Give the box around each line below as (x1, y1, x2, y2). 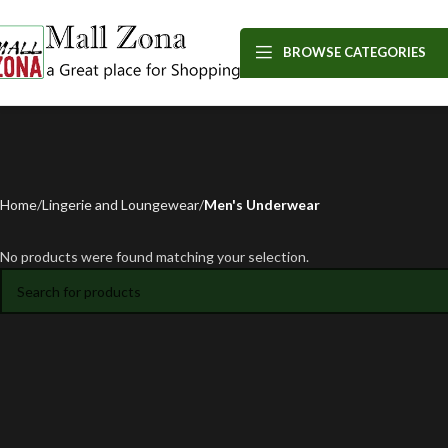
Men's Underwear (204, 196, 320, 213)
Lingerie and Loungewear (42, 196, 199, 213)
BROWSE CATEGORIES (283, 44, 426, 60)
